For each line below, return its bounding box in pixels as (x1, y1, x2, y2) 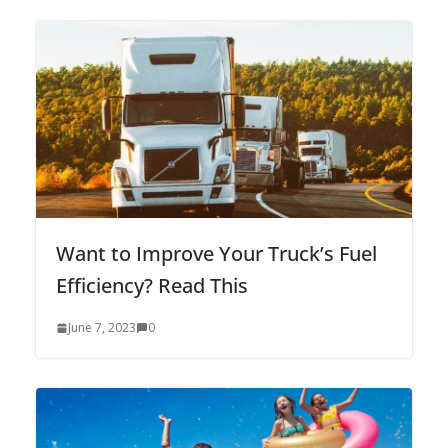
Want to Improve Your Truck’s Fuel (56, 240, 377, 268)
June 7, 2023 (68, 319, 136, 337)
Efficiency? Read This (56, 272, 248, 300)
